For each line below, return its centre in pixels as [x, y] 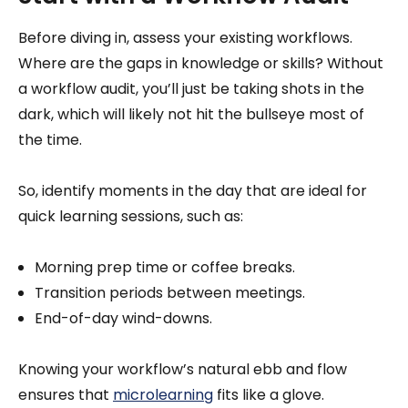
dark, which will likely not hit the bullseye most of [191, 114]
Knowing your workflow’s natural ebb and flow [183, 369]
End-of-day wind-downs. [123, 318]
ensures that [66, 394]
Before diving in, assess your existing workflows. [185, 37]
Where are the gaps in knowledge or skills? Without [201, 63]
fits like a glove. [269, 394]
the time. [50, 139]
